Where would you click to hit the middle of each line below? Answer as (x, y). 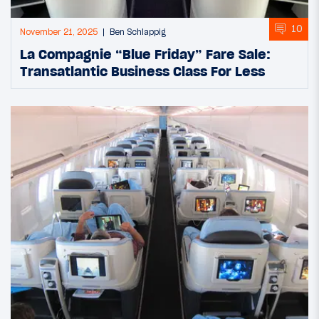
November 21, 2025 (59, 32)
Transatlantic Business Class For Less (142, 71)
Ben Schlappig (138, 32)
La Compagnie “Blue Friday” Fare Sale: (145, 54)
